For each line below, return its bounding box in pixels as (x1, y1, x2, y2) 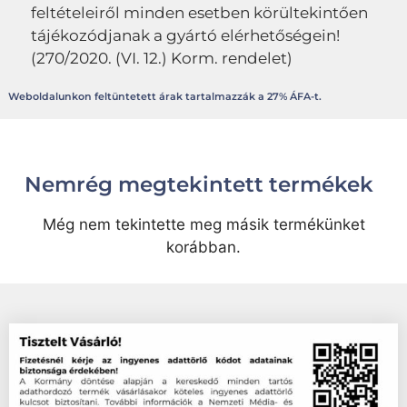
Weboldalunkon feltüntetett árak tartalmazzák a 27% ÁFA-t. (7, 90, 322, 104)
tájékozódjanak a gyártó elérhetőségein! (31, 25, 340, 45)
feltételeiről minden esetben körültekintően (31, 3, 368, 22)
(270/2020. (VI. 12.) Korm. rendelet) (31, 48, 293, 67)
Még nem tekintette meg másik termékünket (42, 214, 365, 233)
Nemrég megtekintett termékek (25, 171, 373, 197)
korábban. (166, 237, 241, 256)
